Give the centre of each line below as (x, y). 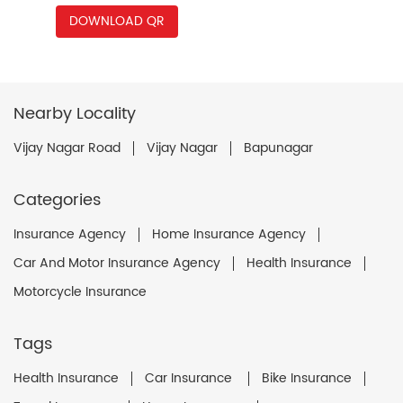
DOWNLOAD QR (117, 21)
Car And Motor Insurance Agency (117, 263)
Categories (57, 200)
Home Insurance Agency (229, 234)
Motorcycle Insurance (80, 291)
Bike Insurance (307, 378)
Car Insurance (190, 378)
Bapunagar (278, 148)
